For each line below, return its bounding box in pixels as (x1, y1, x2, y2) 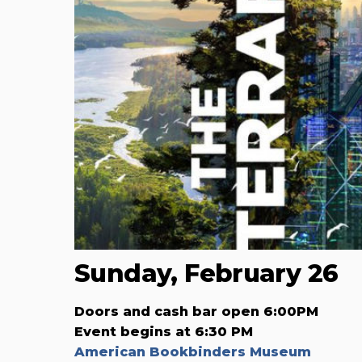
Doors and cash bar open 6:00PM (74, 303, 318, 319)
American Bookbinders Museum (74, 343, 311, 360)
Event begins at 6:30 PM (74, 323, 253, 339)
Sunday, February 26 (74, 258, 339, 288)
